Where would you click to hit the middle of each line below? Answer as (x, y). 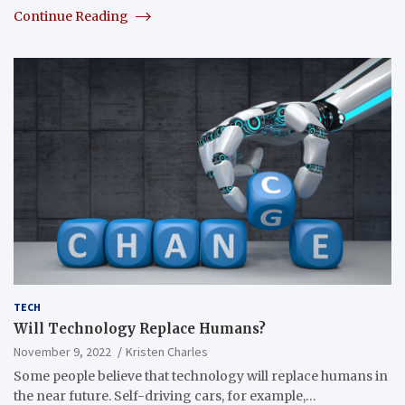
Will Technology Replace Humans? (140, 328)
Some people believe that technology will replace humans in (201, 376)
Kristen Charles (167, 351)
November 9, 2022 (62, 351)
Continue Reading (72, 16)
